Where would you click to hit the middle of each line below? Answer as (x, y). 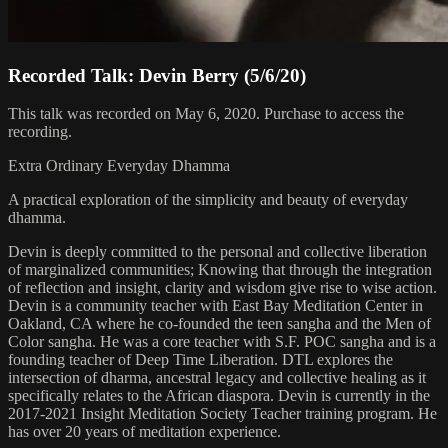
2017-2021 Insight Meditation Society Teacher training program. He (222, 414)
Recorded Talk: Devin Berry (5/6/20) (157, 75)
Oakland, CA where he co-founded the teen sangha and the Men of (219, 324)
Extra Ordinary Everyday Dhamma (119, 166)
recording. (40, 132)
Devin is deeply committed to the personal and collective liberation (217, 252)
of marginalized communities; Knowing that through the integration (220, 270)
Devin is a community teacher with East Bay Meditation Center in (215, 306)
